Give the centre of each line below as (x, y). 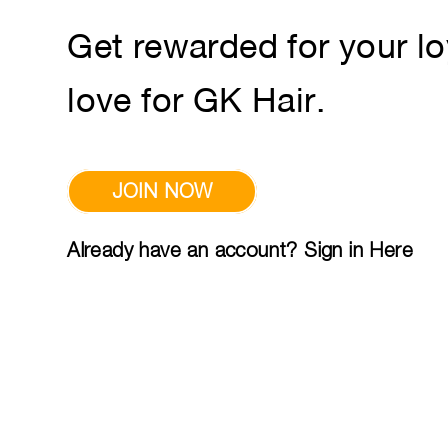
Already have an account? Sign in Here (240, 250)
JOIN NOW (162, 191)
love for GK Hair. (196, 103)
